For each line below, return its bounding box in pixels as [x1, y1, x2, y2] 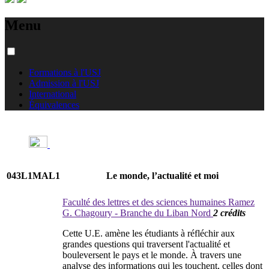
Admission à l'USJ [29, 77, 99, 88]
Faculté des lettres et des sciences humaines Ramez [62, 196, 255, 207]
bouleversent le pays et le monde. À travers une [62, 249, 241, 260]
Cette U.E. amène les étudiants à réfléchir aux [62, 228, 235, 238]
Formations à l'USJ [29, 67, 101, 77]
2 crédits [213, 207, 246, 218]
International [29, 88, 76, 99]
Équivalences [29, 99, 79, 110]
